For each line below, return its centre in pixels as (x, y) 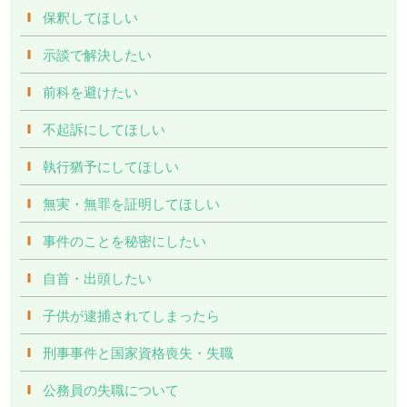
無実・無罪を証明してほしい (132, 203)
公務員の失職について (111, 390)
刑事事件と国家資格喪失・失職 (139, 352)
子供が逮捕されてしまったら (132, 315)
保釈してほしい (91, 17)
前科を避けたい (91, 92)
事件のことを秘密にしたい (125, 241)
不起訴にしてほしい (104, 129)
